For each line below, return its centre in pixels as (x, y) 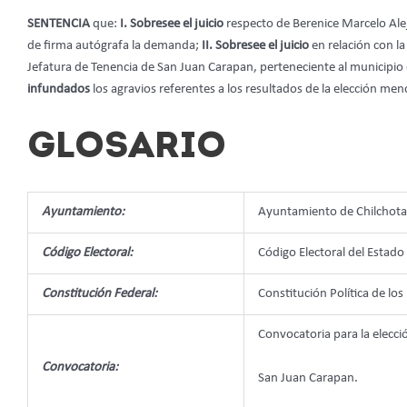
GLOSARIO (127, 148)
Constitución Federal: (99, 293)
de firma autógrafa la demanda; (114, 45)
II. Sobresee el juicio (257, 45)
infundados (60, 89)
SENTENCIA (60, 24)
